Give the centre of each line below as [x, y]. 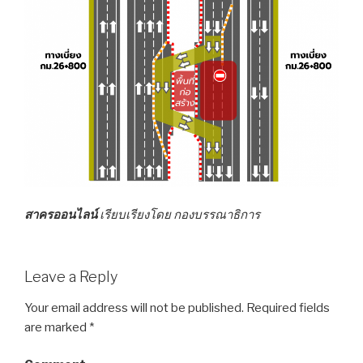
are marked [57, 327]
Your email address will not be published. [134, 307]
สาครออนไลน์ [62, 214]
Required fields [287, 307]
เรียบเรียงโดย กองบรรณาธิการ [180, 214]
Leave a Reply [71, 277]
